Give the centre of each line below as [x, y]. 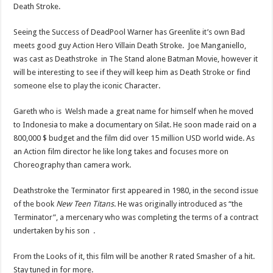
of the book [35, 204]
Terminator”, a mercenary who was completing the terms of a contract [136, 217]
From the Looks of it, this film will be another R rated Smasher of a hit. [134, 256]
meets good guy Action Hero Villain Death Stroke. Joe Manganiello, [130, 45]
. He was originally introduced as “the [179, 204]
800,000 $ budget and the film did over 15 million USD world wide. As [134, 138]
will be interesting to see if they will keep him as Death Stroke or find [132, 72]
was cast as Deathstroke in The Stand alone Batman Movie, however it [136, 58]
